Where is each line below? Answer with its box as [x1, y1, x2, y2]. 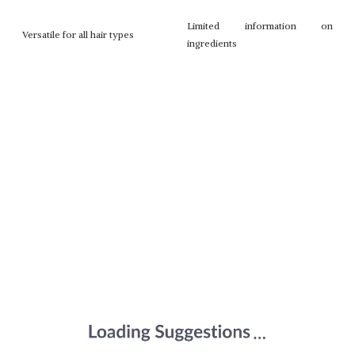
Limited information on [187, 20, 333, 32]
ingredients [187, 37, 237, 49]
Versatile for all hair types [22, 29, 134, 40]
